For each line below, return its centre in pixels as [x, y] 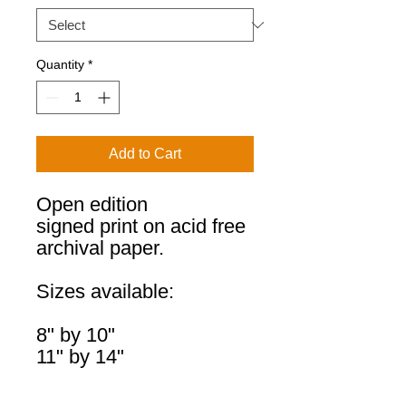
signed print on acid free [141, 226]
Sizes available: [105, 291]
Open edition [92, 204]
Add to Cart [145, 154]
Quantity [60, 64]
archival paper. [100, 248]
